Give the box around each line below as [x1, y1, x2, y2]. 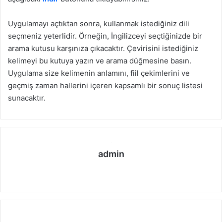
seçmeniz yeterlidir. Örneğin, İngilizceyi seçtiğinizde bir [8, 31, 202, 41]
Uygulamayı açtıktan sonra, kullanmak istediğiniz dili [8, 19, 189, 29]
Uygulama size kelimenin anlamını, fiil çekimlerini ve [8, 68, 190, 78]
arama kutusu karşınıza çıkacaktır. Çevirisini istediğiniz [8, 44, 198, 54]
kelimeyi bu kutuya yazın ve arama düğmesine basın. [8, 56, 191, 66]
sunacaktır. [8, 93, 46, 103]
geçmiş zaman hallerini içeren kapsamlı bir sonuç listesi [8, 81, 203, 91]
